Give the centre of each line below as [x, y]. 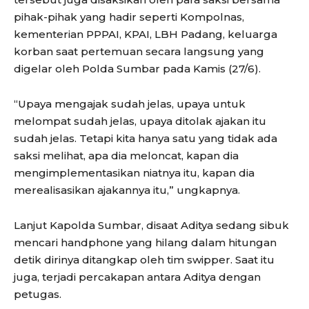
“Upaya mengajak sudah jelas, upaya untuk [130, 103]
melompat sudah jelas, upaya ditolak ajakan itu [140, 121]
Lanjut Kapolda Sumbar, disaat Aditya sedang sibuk [151, 225]
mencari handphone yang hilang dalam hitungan [145, 242]
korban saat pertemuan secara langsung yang [139, 51]
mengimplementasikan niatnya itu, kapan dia [134, 172]
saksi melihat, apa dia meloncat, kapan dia [126, 155]
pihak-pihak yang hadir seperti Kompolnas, [129, 17]
